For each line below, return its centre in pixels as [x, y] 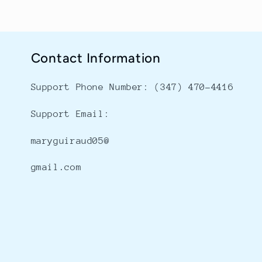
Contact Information [96, 58]
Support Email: [70, 114]
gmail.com [56, 168]
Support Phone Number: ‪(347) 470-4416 [132, 87]
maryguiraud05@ [70, 141]
